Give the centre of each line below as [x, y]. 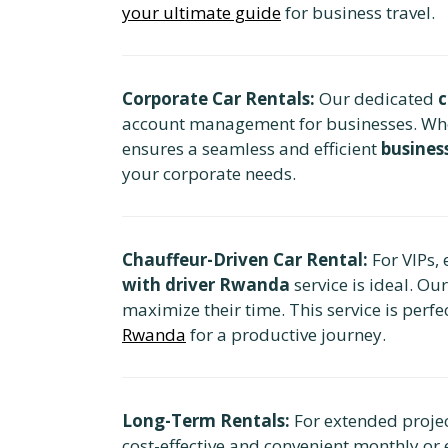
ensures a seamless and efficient [251, 148]
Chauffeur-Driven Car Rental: [245, 259]
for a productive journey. [286, 334]
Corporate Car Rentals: [218, 98]
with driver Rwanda [206, 284]
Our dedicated [376, 98]
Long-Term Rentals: [206, 420]
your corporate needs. [209, 173]
